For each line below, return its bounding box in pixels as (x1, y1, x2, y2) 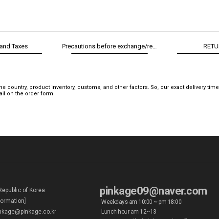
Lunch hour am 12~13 (101, 208, 156, 215)
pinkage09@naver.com (100, 184, 207, 197)
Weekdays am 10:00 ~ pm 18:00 (101, 198, 181, 205)
